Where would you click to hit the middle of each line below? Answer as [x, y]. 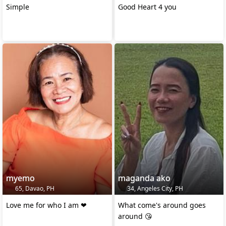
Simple [18, 7]
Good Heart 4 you [147, 7]
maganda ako [144, 178]
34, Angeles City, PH [154, 188]
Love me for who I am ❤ [46, 205]
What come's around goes [162, 205]
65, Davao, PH [34, 188]
